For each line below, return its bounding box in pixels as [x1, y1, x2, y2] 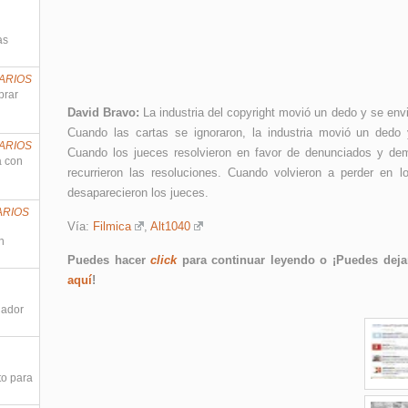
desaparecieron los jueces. [67, 186, 209, 199]
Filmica [93, 219, 131, 233]
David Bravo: [67, 106, 144, 119]
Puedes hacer [67, 253, 151, 267]
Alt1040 [149, 219, 190, 233]
